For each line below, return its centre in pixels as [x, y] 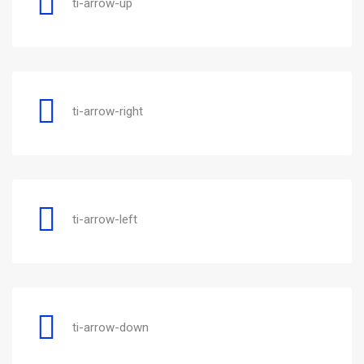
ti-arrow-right [108, 111]
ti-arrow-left [105, 219]
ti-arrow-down [110, 327]
